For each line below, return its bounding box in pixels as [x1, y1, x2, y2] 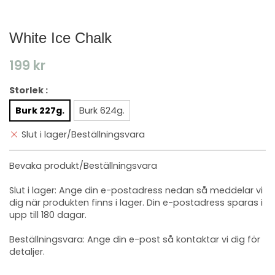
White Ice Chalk [9, 29, 112, 46]
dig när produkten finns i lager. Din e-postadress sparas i [9, 196, 263, 209]
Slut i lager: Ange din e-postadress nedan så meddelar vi [9, 184, 263, 197]
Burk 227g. [15, 104, 64, 117]
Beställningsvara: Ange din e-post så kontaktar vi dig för [9, 233, 260, 246]
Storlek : [9, 84, 48, 96]
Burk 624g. [79, 104, 125, 117]
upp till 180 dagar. [9, 209, 87, 222]
